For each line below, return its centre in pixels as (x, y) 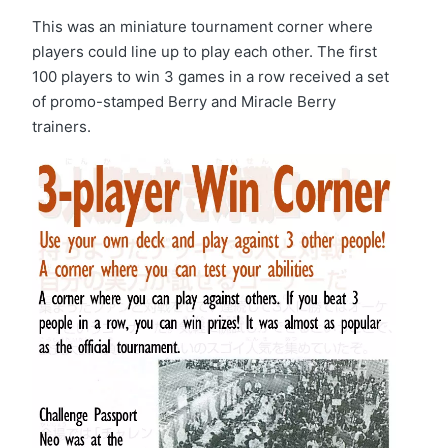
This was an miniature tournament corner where (202, 26)
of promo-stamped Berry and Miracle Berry (184, 101)
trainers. (61, 126)
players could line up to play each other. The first (204, 51)
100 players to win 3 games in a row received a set (210, 76)
